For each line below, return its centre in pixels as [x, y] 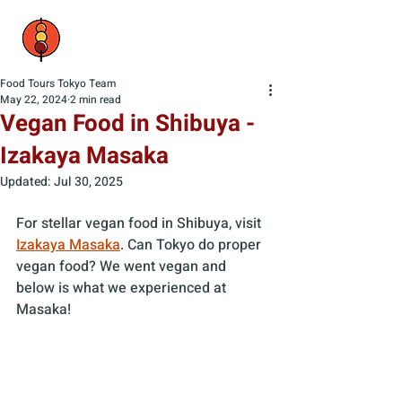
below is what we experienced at [123, 288]
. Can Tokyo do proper [192, 245]
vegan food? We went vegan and [123, 267]
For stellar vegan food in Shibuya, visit [140, 223]
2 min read [96, 100]
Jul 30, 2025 [88, 182]
